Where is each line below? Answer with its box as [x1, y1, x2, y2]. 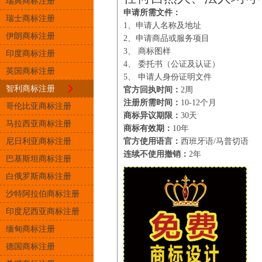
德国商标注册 [6, 242, 55, 251]
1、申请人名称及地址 [123, 21, 201, 30]
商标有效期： [123, 124, 173, 133]
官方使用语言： [123, 137, 181, 146]
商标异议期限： [123, 111, 181, 120]
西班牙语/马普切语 [181, 137, 249, 146]
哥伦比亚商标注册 [6, 102, 71, 111]
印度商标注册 [6, 49, 55, 58]
